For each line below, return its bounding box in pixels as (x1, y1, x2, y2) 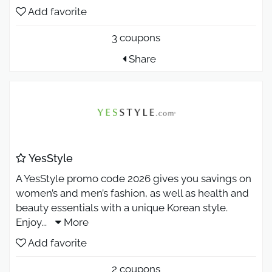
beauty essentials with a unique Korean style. (16, 202, 228, 214)
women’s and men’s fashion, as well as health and (16, 187, 249, 200)
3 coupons (112, 31, 160, 44)
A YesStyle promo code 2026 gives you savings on (16, 172, 251, 185)
